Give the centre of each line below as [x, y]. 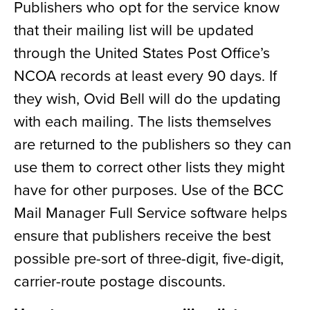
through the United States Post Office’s [142, 52]
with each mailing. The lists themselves [143, 120]
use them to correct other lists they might [149, 166]
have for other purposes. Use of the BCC [149, 189]
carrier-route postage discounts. [120, 280]
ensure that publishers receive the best [142, 235]
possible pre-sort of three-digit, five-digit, [149, 257]
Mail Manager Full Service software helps [151, 212]
